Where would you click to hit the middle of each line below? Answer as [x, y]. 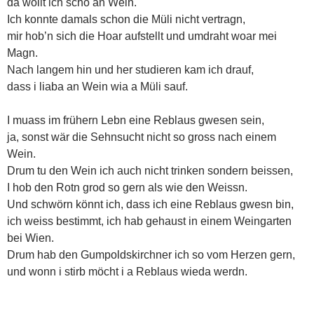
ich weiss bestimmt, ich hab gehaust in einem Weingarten [149, 221]
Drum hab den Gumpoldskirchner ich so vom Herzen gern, [151, 254]
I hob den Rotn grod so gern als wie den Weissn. [127, 187]
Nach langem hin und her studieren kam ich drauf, [130, 69]
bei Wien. [30, 238]
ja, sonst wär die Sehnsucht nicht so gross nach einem [142, 137]
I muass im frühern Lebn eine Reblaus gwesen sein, [136, 120]
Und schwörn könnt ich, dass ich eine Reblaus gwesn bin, [150, 204]
